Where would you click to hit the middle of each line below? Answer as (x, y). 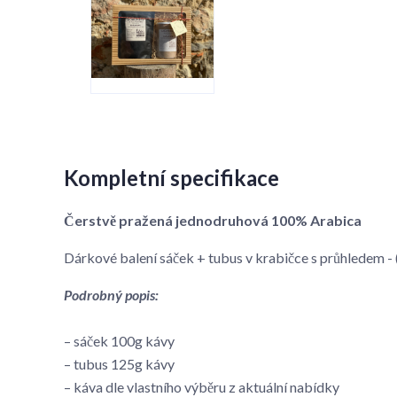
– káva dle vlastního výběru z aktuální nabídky (202, 387)
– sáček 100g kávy (119, 341)
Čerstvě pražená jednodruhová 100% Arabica (213, 220)
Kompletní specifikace (171, 178)
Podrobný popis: (111, 295)
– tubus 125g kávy (119, 364)
